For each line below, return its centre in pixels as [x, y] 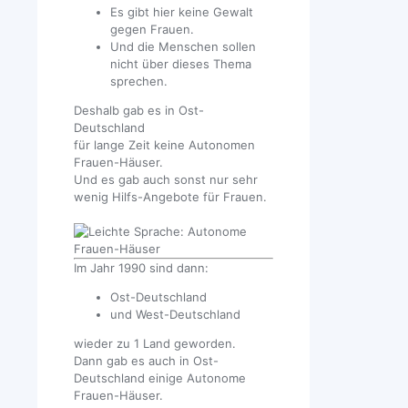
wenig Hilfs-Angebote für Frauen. [170, 197]
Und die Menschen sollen [183, 47]
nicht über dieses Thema [181, 64]
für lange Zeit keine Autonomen [164, 145]
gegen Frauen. [152, 30]
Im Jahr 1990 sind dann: [141, 268]
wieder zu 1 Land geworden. [155, 344]
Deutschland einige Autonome [160, 378]
